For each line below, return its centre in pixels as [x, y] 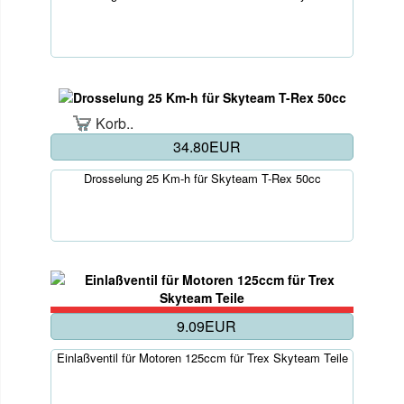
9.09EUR [207, 326]
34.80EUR [207, 147]
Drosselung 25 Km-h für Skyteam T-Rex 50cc [202, 179]
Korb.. [115, 124]
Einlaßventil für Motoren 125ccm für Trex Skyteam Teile [202, 358]
